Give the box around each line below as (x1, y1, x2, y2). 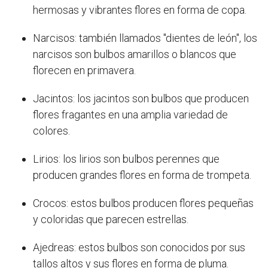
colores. (33, 124, 70, 138)
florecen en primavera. (33, 64, 136, 77)
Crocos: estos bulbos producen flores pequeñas (33, 197, 254, 210)
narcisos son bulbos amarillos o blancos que (33, 48, 236, 61)
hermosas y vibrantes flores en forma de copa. (33, 4, 246, 17)
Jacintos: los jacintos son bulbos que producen (33, 92, 249, 105)
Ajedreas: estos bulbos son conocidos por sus (33, 241, 245, 254)
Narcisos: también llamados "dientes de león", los (33, 32, 257, 45)
